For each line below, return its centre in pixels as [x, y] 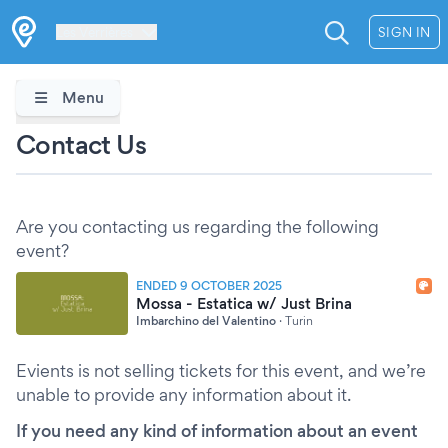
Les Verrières [94, 32]
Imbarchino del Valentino [206, 320]
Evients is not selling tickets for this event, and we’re [221, 370]
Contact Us [81, 144]
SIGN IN [404, 32]
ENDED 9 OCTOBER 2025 [209, 285]
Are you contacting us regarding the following [197, 226]
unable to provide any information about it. [183, 394]
